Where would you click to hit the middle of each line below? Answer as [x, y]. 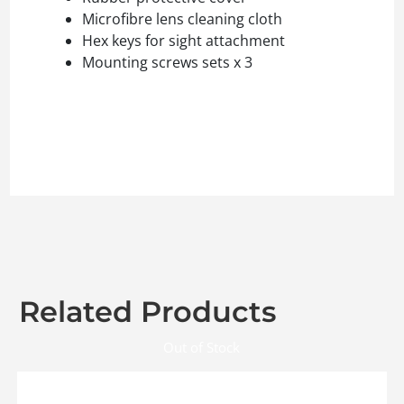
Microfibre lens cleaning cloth [182, 19]
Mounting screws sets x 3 [167, 63]
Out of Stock [202, 348]
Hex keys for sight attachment [184, 41]
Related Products [147, 312]
